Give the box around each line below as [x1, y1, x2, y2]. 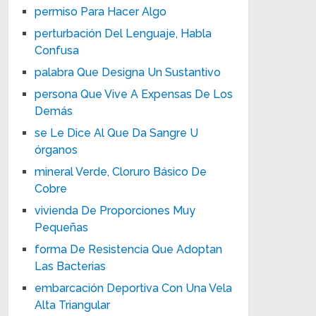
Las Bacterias [35, 259, 107, 273]
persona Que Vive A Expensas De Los [35, 87, 233, 101]
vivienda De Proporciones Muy [35, 203, 196, 217]
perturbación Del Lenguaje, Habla [35, 26, 212, 40]
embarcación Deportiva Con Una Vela [35, 281, 233, 295]
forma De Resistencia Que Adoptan [35, 242, 223, 256]
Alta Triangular [35, 298, 111, 312]
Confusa [35, 43, 80, 57]
